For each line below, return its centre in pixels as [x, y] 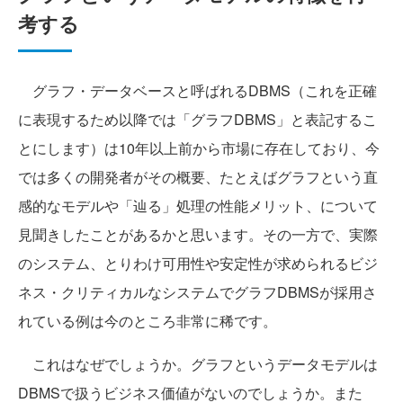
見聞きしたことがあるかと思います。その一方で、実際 [198, 235]
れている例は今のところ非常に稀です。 [148, 321]
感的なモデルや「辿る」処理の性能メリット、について [198, 206]
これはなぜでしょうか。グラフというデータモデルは [198, 364]
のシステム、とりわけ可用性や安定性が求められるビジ [198, 264]
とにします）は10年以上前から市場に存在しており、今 [199, 148]
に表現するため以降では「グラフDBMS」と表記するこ [197, 120]
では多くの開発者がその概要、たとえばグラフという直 [198, 177]
